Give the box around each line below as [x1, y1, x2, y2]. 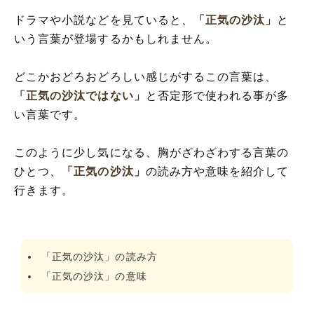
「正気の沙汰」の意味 [41, 270, 147, 282]
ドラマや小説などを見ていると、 [14, 13, 193, 26]
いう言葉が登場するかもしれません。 [14, 32, 218, 45]
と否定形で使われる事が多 [145, 89, 289, 102]
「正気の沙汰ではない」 [14, 89, 146, 102]
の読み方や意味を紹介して [145, 165, 289, 177]
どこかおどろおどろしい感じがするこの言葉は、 [14, 70, 278, 83]
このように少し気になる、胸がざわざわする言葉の [14, 146, 289, 158]
